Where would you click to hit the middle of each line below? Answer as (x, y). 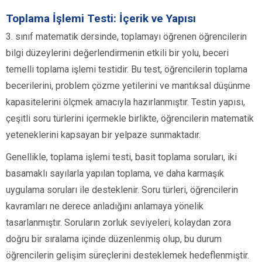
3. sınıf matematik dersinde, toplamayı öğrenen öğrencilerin (126, 37)
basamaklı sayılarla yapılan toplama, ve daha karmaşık (115, 174)
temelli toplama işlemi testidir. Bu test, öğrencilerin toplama (127, 70)
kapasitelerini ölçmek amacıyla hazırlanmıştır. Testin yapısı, (125, 102)
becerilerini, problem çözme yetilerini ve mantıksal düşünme (128, 86)
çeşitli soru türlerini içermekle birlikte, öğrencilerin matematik (130, 119)
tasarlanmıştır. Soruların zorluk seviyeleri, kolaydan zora (118, 223)
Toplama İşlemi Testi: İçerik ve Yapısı (101, 19)
